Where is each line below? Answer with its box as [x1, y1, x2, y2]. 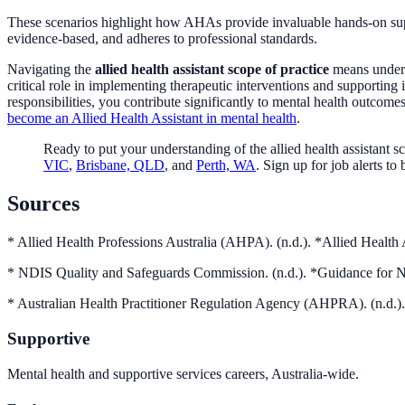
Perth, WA [196, 157, 256, 174]
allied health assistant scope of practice [95, 61, 329, 78]
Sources [7, 192, 80, 216]
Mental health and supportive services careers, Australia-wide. [7, 365, 359, 381]
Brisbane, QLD [76, 157, 165, 174]
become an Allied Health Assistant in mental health [7, 110, 297, 127]
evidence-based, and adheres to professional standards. [7, 31, 317, 47]
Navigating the [7, 61, 95, 78]
